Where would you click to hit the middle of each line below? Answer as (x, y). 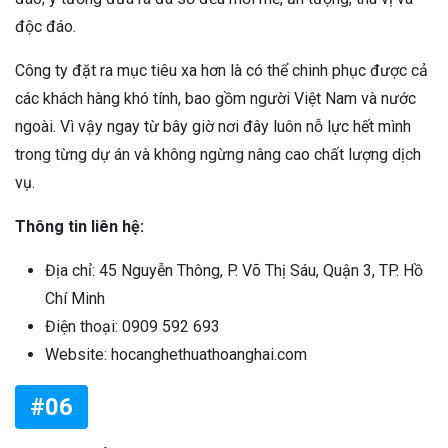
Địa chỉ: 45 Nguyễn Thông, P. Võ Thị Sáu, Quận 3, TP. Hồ (234, 270)
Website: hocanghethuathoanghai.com (176, 354)
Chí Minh (75, 298)
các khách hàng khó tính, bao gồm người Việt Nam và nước (215, 98)
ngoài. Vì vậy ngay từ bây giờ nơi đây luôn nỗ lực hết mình (213, 126)
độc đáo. (45, 26)
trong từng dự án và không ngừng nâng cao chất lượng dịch (218, 154)
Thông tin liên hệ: (79, 226)
